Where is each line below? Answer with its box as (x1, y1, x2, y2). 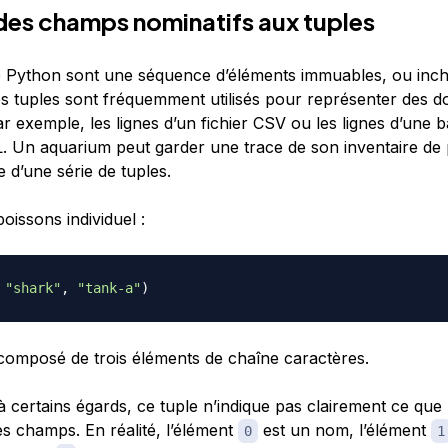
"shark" (4, 279, 61, 296)
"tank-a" (76, 279, 141, 296)
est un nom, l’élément (257, 419, 431, 440)
